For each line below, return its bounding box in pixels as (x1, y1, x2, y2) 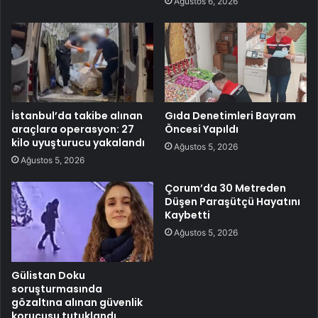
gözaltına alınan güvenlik (11, 295, 143, 310)
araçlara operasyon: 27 (11, 122, 134, 137)
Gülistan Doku (11, 268, 85, 283)
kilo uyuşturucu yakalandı (11, 136, 145, 150)
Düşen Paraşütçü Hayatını (165, 194, 300, 209)
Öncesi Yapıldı (165, 122, 238, 137)
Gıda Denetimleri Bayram (165, 109, 296, 124)
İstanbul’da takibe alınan (11, 109, 143, 124)
